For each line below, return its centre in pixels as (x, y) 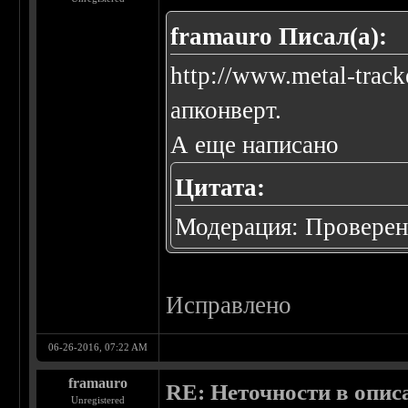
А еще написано (255, 145)
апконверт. (226, 111)
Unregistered (97, 400)
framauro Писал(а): (279, 37)
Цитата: (220, 188)
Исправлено (229, 306)
